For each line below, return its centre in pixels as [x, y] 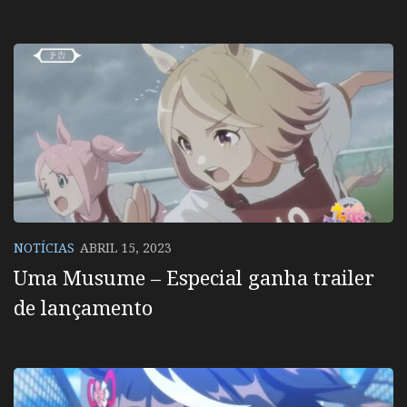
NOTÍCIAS [44, 248]
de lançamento [83, 308]
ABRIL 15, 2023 [126, 248]
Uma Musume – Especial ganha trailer [194, 278]
